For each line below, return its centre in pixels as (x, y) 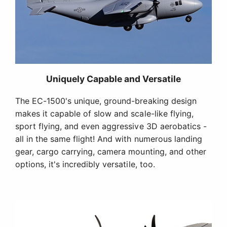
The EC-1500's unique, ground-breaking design (106, 101)
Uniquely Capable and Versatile (113, 79)
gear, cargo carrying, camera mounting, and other (111, 152)
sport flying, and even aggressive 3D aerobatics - (111, 126)
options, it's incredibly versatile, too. (85, 164)
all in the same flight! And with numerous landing (109, 139)
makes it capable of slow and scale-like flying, (104, 114)
